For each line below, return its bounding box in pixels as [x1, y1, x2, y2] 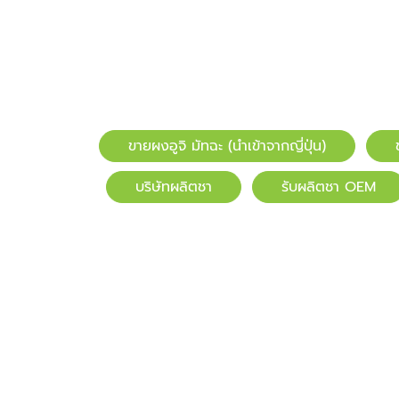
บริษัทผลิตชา [134, 176, 212, 199]
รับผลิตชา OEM [281, 176, 376, 199]
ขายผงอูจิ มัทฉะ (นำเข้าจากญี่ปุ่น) [127, 135, 326, 158]
